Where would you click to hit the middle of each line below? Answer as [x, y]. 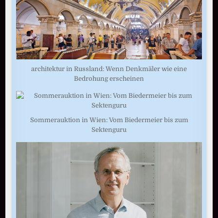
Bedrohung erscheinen [109, 79]
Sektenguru [109, 130]
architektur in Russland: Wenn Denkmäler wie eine [109, 69]
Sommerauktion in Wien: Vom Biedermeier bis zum [109, 120]
